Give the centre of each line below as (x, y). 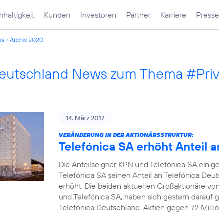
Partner (138, 15)
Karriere (173, 15)
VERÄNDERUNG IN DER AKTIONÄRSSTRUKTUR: (126, 135)
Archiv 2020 (26, 40)
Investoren (98, 15)
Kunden (57, 15)
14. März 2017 (85, 118)
